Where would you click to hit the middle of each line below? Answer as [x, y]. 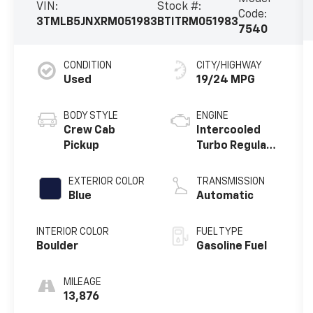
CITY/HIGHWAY [229, 66]
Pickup [82, 146]
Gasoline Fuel [231, 247]
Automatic [225, 197]
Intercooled [228, 131]
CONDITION [88, 66]
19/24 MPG [225, 81]
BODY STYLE [91, 116]
